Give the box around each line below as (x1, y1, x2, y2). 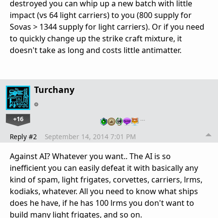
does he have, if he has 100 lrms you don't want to (10, 197, 194, 208)
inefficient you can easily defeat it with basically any (10, 162, 198, 173)
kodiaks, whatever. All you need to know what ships (10, 185, 198, 197)
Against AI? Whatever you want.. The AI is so (10, 150, 171, 162)
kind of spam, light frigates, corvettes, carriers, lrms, (10, 174, 202, 185)
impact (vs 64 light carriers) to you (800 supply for (10, 9, 192, 20)
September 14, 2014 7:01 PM (45, 131, 136, 141)
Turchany (34, 83, 74, 95)
